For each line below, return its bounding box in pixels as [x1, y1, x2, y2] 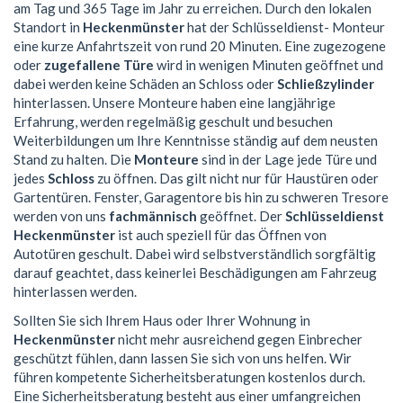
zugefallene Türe [44, 57, 154, 74]
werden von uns [13, 208, 109, 225]
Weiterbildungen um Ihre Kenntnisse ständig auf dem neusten [13, 132, 378, 149]
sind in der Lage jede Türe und [199, 151, 377, 168]
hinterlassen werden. [13, 283, 137, 300]
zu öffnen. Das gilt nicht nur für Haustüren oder [94, 170, 379, 187]
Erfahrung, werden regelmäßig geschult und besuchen [13, 113, 333, 130]
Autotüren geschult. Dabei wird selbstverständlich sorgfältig [13, 246, 376, 263]
